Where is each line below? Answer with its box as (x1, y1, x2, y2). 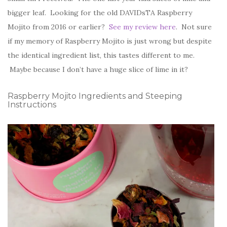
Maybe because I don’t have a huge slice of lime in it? (8, 65, 188, 74)
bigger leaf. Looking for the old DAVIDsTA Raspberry (8, 8, 192, 18)
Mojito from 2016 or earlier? (8, 22, 109, 32)
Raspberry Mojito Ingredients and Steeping (8, 91, 182, 101)
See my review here (109, 22, 176, 32)
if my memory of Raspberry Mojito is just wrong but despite (8, 36, 212, 46)
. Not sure (176, 22, 212, 32)
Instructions (8, 100, 56, 110)
